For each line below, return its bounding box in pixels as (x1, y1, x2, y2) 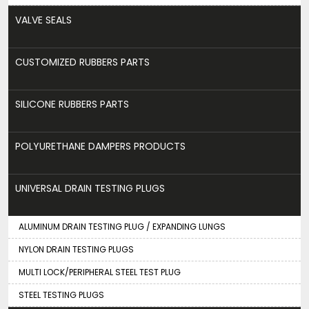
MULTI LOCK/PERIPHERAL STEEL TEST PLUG (19, 266, 181, 278)
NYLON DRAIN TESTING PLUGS (19, 243, 134, 255)
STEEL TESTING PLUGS (19, 288, 104, 301)
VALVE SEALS (15, 12, 72, 27)
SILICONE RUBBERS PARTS (15, 97, 129, 111)
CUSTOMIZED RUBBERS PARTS (15, 54, 150, 69)
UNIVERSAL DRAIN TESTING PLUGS (15, 181, 165, 195)
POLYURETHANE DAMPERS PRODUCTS (15, 139, 186, 153)
